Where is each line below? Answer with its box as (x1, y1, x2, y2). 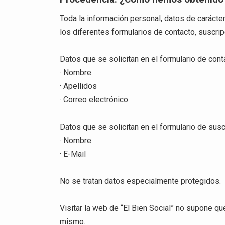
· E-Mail (60, 149, 86, 159)
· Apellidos (60, 81, 97, 91)
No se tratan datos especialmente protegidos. (60, 176, 221, 186)
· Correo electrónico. (60, 94, 130, 104)
